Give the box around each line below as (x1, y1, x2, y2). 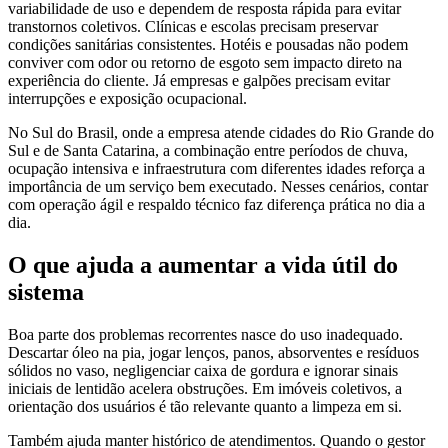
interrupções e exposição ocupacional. (8, 89, 247, 107)
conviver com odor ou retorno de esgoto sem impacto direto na (8, 53, 402, 71)
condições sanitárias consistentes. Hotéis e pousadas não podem (8, 35, 408, 53)
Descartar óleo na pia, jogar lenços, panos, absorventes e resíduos (8, 343, 419, 361)
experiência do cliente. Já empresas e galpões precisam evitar (8, 71, 390, 89)
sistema (8, 278, 84, 305)
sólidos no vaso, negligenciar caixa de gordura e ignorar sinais (8, 361, 398, 379)
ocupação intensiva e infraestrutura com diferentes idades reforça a (8, 159, 425, 177)
